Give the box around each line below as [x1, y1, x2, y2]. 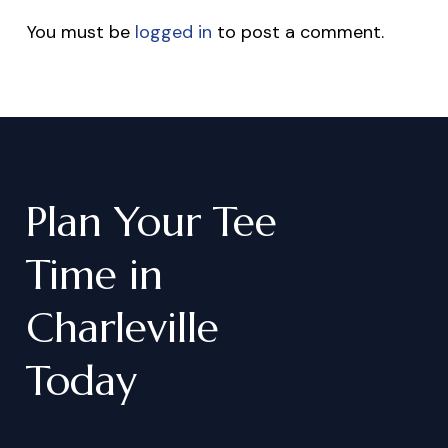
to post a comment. [211, 20, 384, 45]
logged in [134, 20, 212, 45]
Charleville [25, 301, 219, 354]
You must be [26, 20, 135, 45]
